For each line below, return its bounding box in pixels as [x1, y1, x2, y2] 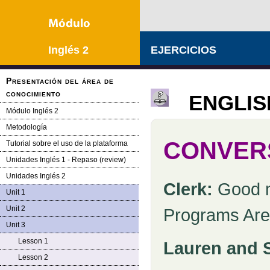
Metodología [6, 123, 47, 131]
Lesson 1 [18, 237, 48, 245]
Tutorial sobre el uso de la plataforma [6, 139, 128, 148]
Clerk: [163, 179, 213, 199]
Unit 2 [6, 204, 25, 213]
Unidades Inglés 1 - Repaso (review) [6, 155, 126, 164]
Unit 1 [6, 188, 25, 196]
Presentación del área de [6, 76, 114, 86]
